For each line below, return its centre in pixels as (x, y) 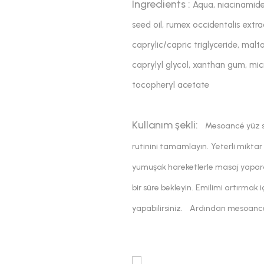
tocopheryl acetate (171, 85)
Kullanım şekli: (165, 125)
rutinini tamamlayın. (170, 146)
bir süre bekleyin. (163, 188)
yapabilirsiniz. (157, 208)
